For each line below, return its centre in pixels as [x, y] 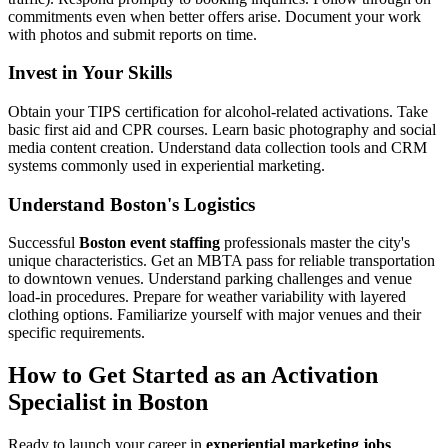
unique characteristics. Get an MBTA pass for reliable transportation [221, 261]
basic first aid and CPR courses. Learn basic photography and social [222, 129]
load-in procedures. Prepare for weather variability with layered [207, 297]
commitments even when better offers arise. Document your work [214, 16]
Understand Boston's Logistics [131, 204]
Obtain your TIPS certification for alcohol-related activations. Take [218, 111]
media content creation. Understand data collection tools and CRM [217, 147]
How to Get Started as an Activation [193, 375]
